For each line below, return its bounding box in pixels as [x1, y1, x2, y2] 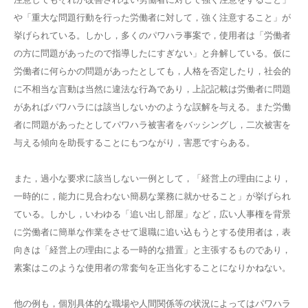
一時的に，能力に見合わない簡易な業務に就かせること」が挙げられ [14, 191, 291, 201]
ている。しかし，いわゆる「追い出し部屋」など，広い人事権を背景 [14, 209, 291, 219]
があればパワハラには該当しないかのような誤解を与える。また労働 [14, 102, 291, 112]
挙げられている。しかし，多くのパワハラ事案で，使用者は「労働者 [14, 30, 291, 41]
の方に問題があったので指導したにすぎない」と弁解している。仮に [14, 48, 291, 58]
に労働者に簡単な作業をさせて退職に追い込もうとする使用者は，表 [14, 227, 291, 237]
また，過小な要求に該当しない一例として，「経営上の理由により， [14, 173, 291, 184]
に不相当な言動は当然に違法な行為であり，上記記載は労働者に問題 [14, 84, 291, 94]
